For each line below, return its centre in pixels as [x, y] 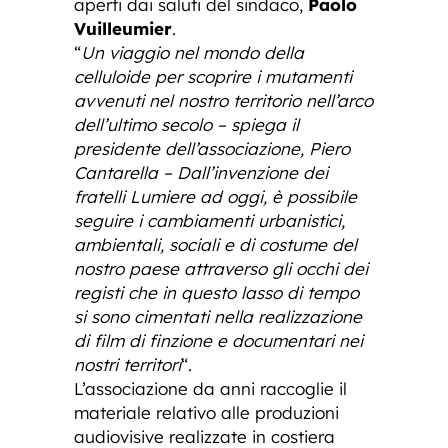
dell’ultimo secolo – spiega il [186, 124]
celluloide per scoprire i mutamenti [213, 76]
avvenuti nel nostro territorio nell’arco [223, 100]
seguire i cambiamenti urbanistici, [209, 220]
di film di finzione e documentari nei [218, 340]
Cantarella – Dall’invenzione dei [201, 172]
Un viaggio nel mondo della [192, 52]
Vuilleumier [123, 28]
